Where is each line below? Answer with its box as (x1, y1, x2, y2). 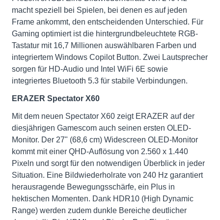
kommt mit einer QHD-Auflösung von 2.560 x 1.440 (12, 147, 188, 156)
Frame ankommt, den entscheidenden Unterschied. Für (12, 18, 203, 26)
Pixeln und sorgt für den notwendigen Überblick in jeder (12, 159, 205, 167)
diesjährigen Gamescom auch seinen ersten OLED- (12, 124, 191, 132)
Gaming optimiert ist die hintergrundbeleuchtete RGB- (12, 29, 198, 38)
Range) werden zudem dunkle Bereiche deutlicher (12, 206, 187, 215)
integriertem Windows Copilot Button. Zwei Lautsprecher (12, 53, 208, 61)
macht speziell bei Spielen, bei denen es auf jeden (12, 6, 187, 14)
